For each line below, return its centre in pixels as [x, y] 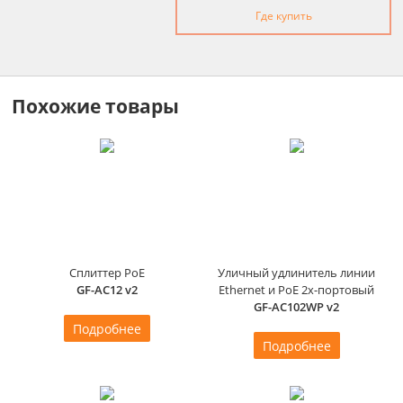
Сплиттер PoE [107, 273]
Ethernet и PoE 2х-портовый [296, 290]
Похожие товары [95, 106]
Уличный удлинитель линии [296, 273]
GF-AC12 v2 [107, 290]
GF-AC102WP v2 [296, 307]
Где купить [283, 16]
